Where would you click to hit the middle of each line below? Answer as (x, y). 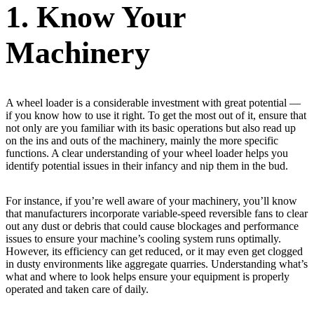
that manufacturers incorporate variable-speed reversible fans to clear (157, 213)
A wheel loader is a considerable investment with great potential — (153, 102)
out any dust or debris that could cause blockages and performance (152, 226)
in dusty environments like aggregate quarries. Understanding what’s (157, 264)
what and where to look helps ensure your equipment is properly (148, 276)
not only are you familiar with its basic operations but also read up (151, 128)
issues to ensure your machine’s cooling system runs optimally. (143, 238)
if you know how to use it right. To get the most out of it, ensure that (156, 115)
